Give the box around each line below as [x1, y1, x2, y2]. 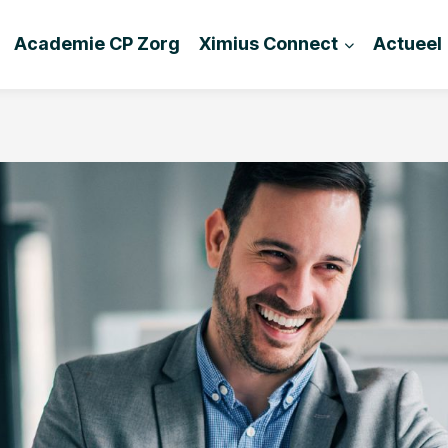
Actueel [373, 33, 443, 54]
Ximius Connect [198, 33, 338, 54]
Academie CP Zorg [13, 33, 180, 54]
